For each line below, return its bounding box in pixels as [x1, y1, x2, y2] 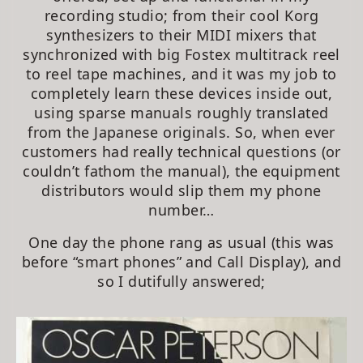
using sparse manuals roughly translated [34, 103, 329, 123]
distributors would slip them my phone [41, 181, 322, 201]
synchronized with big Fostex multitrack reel [23, 45, 340, 65]
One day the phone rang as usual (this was [28, 233, 335, 253]
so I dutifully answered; [97, 271, 266, 292]
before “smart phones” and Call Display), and [21, 252, 342, 272]
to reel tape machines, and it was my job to [26, 64, 337, 84]
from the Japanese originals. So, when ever [28, 122, 335, 143]
